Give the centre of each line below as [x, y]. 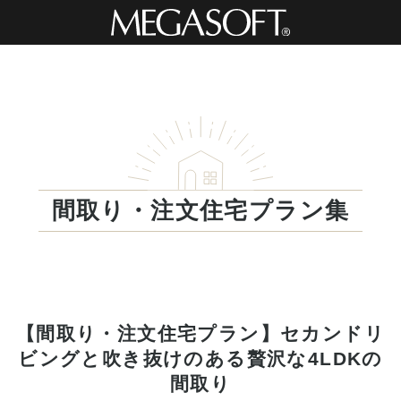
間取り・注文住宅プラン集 [200, 211]
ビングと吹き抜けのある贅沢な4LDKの [200, 359]
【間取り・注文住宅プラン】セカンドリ [200, 334]
